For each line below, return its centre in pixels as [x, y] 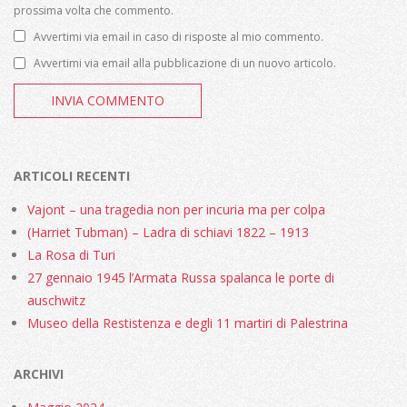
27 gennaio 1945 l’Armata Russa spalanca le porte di [181, 277]
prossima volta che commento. [94, 10]
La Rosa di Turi [71, 254]
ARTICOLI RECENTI [72, 175]
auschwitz [56, 300]
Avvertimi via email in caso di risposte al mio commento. [179, 36]
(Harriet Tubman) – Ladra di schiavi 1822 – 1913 [168, 232]
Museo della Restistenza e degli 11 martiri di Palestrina [188, 323]
